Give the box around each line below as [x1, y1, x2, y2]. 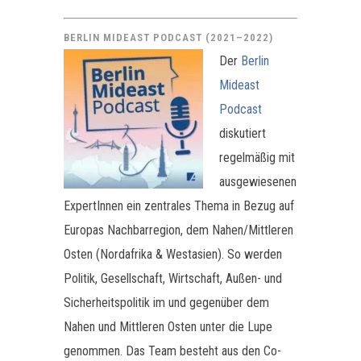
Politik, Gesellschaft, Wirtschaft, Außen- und [64, 271, 282, 287]
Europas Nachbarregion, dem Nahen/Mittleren [64, 222, 293, 239]
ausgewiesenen [219, 174, 297, 190]
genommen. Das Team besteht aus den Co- [64, 343, 281, 359]
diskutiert [219, 126, 266, 142]
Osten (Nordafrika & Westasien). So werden [64, 247, 282, 263]
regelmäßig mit [219, 150, 295, 166]
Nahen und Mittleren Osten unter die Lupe [64, 319, 272, 335]
